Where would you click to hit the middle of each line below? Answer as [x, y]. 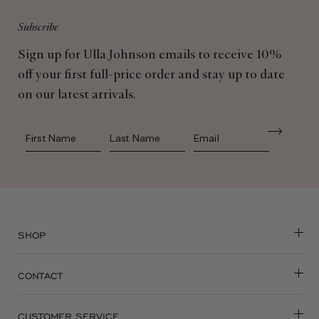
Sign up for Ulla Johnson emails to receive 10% [150, 56]
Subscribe [38, 28]
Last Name [137, 134]
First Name [54, 134]
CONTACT [40, 276]
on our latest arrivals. [77, 95]
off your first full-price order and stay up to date [151, 75]
